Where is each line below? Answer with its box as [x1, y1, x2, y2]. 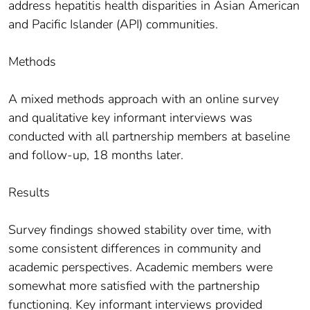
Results [8, 184, 50, 201]
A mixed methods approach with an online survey [8, 91, 279, 108]
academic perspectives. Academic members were [8, 259, 273, 276]
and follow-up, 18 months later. [8, 147, 183, 164]
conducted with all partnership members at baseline [8, 128, 290, 145]
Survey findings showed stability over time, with [8, 221, 271, 239]
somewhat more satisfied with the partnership [8, 277, 259, 295]
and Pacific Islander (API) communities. [8, 16, 218, 33]
